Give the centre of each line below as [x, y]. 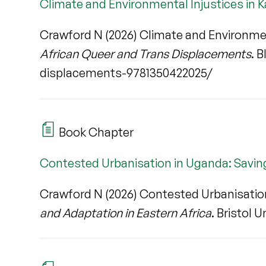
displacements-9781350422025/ [126, 73]
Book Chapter [95, 132]
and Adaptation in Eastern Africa [126, 213]
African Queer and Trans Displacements [146, 54]
